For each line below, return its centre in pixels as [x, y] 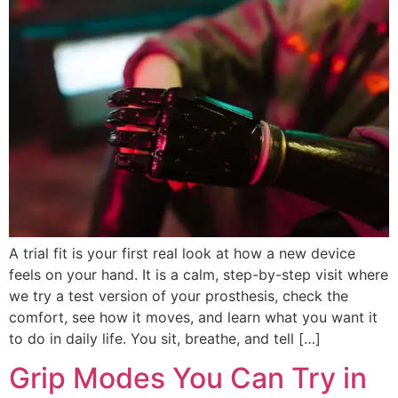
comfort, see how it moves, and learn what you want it [193, 317]
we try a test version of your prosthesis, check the [179, 295]
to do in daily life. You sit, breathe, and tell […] [165, 338]
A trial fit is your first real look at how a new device [182, 253]
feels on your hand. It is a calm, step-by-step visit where [199, 274]
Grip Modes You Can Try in [188, 378]
